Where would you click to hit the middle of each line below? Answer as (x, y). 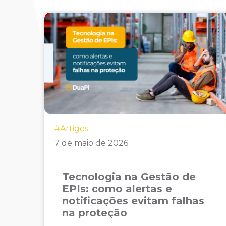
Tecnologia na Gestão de (129, 177)
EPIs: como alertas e (117, 189)
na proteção (94, 213)
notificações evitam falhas (133, 201)
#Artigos (71, 128)
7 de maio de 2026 (91, 143)
